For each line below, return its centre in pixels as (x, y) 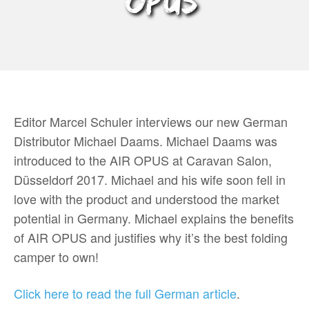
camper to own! (56, 257)
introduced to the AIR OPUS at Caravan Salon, (143, 160)
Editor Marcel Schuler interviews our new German (151, 121)
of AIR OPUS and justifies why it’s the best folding (151, 237)
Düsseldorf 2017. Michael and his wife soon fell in (150, 179)
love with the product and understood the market (147, 199)
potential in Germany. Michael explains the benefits (154, 218)
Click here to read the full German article (125, 293)
